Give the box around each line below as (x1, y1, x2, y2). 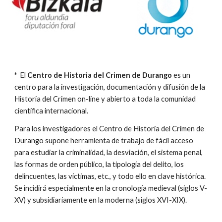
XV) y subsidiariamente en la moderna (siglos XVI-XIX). (14, 196, 187, 204)
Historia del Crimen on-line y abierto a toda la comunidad (14, 95, 196, 103)
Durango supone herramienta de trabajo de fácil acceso (14, 136, 194, 145)
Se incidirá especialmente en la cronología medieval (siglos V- (14, 184, 208, 192)
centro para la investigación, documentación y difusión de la (14, 83, 206, 91)
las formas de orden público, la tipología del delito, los (14, 160, 184, 168)
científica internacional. (14, 107, 89, 115)
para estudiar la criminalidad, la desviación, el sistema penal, (14, 148, 203, 157)
